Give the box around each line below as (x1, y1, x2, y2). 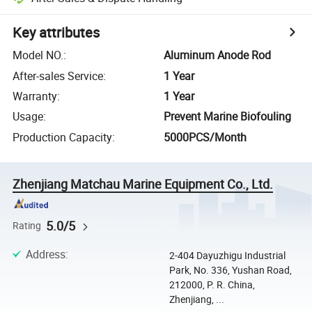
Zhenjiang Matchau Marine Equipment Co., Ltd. (13, 175, 274, 192)
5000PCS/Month (164, 129, 247, 145)
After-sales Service (13, 68, 104, 84)
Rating (13, 219, 42, 232)
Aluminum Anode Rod (164, 47, 272, 63)
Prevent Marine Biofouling (164, 109, 292, 125)
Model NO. (13, 47, 64, 63)
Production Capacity (13, 129, 113, 145)
